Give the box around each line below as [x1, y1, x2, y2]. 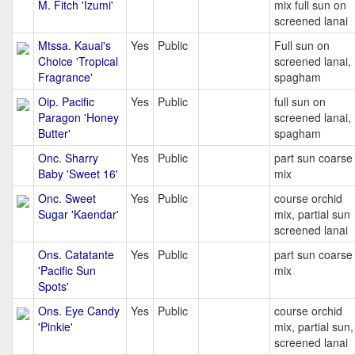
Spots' [38, 278, 69, 294]
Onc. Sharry [38, 150, 98, 166]
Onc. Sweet [38, 190, 96, 206]
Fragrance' [38, 69, 93, 85]
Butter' [38, 125, 71, 141]
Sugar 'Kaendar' [38, 206, 119, 222]
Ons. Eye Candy [38, 303, 120, 319]
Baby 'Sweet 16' [38, 166, 118, 181]
